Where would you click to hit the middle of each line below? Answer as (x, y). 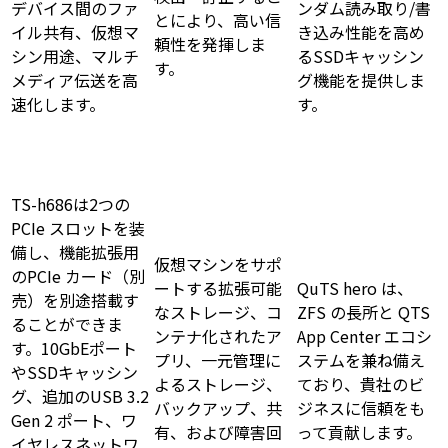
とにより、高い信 (217, 20)
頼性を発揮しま (210, 44)
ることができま (67, 324)
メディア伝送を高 (74, 80)
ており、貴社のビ (360, 384)
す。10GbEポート (74, 348)
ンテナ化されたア (218, 336)
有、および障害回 (218, 432)
